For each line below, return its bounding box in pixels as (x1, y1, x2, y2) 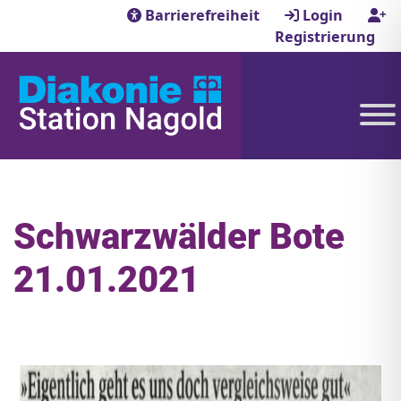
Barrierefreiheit (141, 5, 263, 25)
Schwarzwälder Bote (13, 216, 345, 258)
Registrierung (275, 27, 375, 47)
